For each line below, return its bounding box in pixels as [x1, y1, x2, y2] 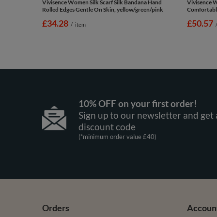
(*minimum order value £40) [78, 132, 156, 140]
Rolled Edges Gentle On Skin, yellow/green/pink [42, 5, 163, 13]
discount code [78, 121, 136, 132]
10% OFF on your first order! [78, 97, 197, 109]
